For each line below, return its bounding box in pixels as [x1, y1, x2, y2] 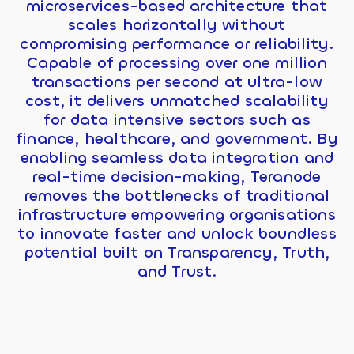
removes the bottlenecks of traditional [24, 184, 330, 206]
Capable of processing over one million [27, 51, 327, 73]
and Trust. [137, 260, 217, 282]
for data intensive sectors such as [43, 108, 311, 130]
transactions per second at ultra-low [31, 70, 323, 92]
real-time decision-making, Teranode [32, 165, 322, 187]
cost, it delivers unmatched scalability [25, 89, 329, 111]
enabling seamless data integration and [20, 146, 334, 168]
